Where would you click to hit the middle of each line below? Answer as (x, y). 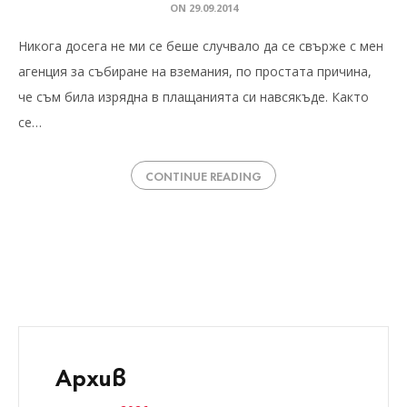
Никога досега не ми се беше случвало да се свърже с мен (201, 46)
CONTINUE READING (203, 175)
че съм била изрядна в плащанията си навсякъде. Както (194, 97)
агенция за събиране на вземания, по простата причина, (195, 71)
